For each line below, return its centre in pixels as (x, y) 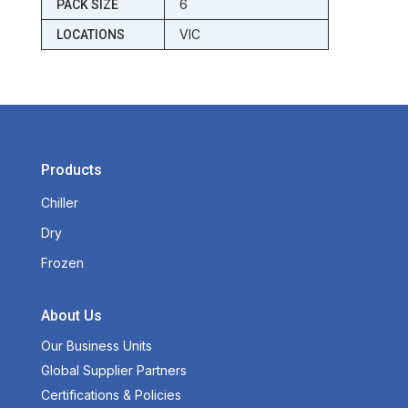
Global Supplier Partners (113, 371)
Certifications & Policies (111, 395)
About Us (71, 316)
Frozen (62, 263)
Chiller (59, 203)
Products (71, 170)
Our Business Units (96, 346)
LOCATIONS (90, 35)
